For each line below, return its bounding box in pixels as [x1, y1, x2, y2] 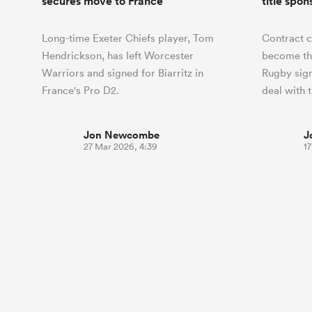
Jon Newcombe [84, 127, 159, 142]
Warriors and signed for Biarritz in [42, 66, 203, 79]
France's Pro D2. [42, 84, 119, 97]
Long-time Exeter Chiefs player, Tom [42, 31, 214, 45]
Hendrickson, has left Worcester [42, 49, 194, 62]
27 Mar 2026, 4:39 [84, 141, 157, 153]
